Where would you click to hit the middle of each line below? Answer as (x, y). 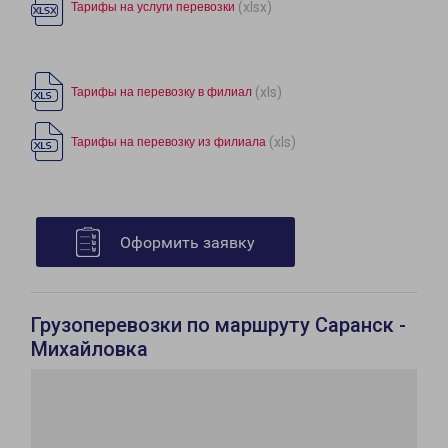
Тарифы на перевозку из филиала (168, 142)
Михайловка (89, 349)
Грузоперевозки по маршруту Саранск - (218, 325)
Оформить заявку (187, 243)
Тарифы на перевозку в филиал (161, 92)
